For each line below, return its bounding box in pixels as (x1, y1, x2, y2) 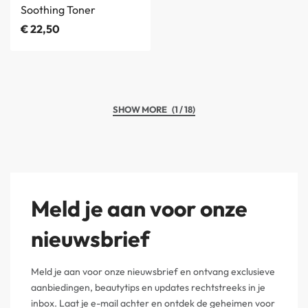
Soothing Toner (21, 3, 96, 17)
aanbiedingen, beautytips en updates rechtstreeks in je (31, 281, 265, 294)
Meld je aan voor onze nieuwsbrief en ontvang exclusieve (31, 265, 275, 278)
